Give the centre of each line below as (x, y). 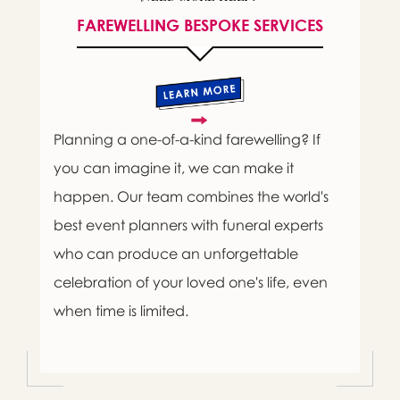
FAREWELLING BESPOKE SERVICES (200, 25)
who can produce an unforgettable (175, 254)
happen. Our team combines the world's (191, 197)
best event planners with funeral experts (188, 225)
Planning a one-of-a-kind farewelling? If (187, 140)
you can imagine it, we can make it (173, 168)
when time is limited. (121, 311)
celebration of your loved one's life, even (190, 283)
